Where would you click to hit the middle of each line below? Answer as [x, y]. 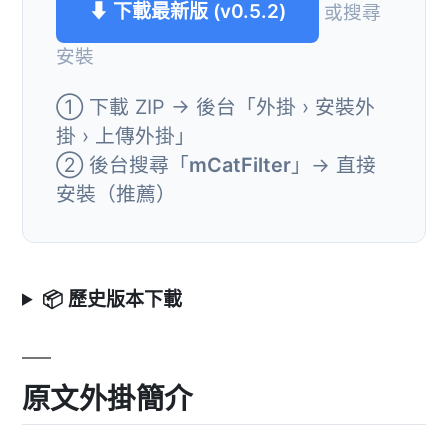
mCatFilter [240, 164]
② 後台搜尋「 [122, 164]
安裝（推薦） [116, 193]
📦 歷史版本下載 [112, 299]
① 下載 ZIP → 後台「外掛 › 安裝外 [215, 106]
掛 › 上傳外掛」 [125, 135]
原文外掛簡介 [107, 398]
